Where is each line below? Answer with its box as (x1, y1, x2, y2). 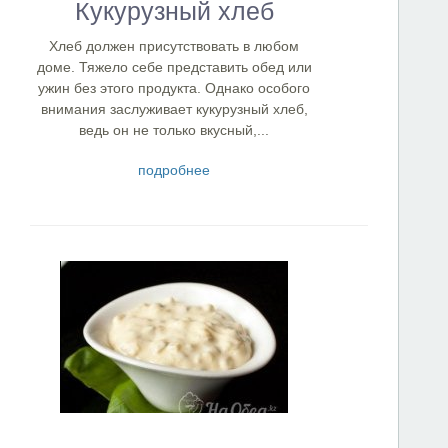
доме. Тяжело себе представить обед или (36, 59, 312, 75)
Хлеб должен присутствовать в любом (49, 38, 299, 54)
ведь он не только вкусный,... (79, 122, 269, 138)
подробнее (138, 162, 210, 178)
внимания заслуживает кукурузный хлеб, (40, 101, 308, 117)
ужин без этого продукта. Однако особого (38, 80, 310, 96)
